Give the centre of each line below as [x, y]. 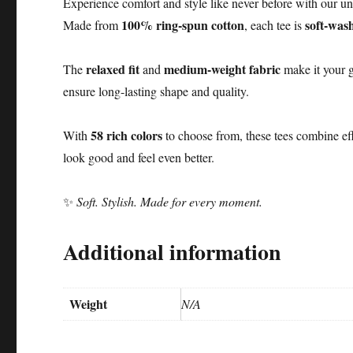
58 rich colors [127, 135]
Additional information [173, 251]
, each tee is [275, 24]
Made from [93, 24]
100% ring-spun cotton [183, 24]
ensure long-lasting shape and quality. [156, 91]
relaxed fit [113, 69]
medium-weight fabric [223, 69]
